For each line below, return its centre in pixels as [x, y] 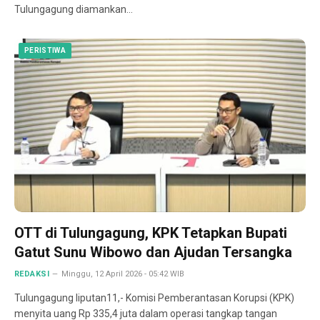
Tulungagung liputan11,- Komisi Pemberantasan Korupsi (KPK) [154, 298]
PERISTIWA [45, 51]
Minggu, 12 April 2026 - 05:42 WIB [123, 274]
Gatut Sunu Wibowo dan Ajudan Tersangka [153, 252]
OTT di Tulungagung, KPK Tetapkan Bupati [151, 233]
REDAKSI [32, 274]
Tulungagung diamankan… [74, 10]
